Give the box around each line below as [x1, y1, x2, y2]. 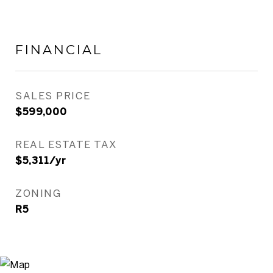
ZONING [15, 187, 61, 199]
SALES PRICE [15, 90, 91, 101]
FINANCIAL [15, 42, 102, 57]
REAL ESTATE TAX [15, 138, 117, 150]
